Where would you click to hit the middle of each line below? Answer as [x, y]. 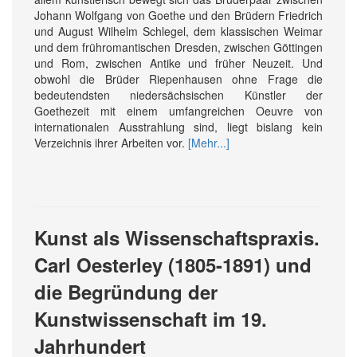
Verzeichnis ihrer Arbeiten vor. [111, 142]
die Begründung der [126, 291]
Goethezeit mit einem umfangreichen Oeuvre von [178, 110]
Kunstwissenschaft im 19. [151, 318]
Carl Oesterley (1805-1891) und [173, 264]
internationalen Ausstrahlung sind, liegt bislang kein [178, 126]
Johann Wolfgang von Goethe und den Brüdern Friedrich [178, 15]
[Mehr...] [209, 142]
